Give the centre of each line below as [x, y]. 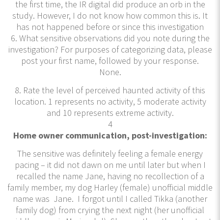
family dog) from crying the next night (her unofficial [110, 210]
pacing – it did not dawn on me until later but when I [110, 165]
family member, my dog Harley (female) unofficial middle [110, 187]
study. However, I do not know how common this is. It [110, 15]
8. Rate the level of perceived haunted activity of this [110, 90]
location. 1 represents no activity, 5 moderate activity [110, 101]
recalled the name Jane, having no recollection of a [110, 176]
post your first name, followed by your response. [110, 60]
